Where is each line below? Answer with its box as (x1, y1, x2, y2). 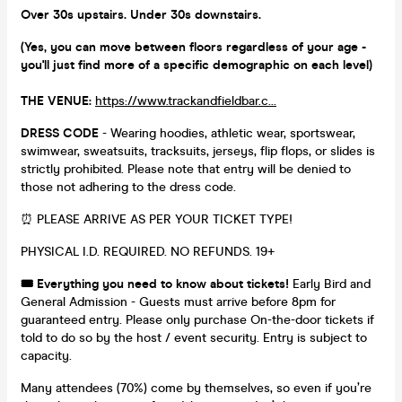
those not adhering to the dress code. (21, 179, 236, 195)
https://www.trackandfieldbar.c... (95, 92, 276, 109)
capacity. (21, 347, 72, 363)
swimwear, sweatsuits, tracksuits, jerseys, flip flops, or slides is (21, 143, 375, 159)
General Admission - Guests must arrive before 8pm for (21, 293, 336, 310)
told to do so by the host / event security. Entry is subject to (21, 329, 367, 345)
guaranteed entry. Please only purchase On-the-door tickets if (21, 311, 374, 328)
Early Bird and (293, 275, 371, 292)
